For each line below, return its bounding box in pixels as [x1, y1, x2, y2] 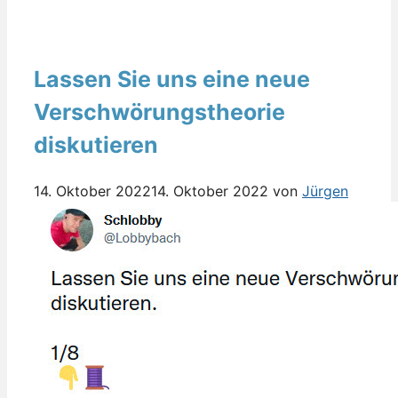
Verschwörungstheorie [34, 98, 285, 125]
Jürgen [302, 181, 348, 200]
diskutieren [34, 131, 158, 158]
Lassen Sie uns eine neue [34, 65, 310, 92]
